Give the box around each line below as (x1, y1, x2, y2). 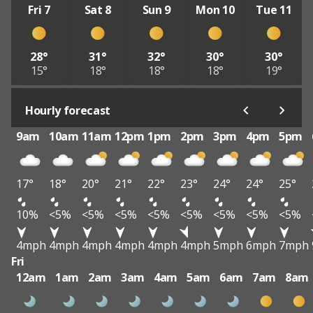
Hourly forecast (25, 103, 111, 119)
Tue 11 (256, 1, 292, 17)
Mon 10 (196, 1, 235, 17)
